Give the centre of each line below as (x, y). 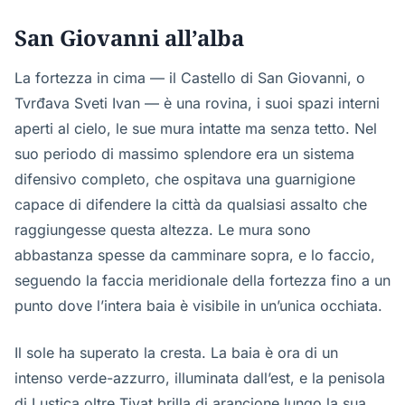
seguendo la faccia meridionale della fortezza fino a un (202, 280)
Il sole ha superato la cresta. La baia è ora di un (176, 353)
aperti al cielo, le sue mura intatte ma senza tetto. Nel (196, 128)
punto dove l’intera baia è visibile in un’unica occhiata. (198, 306)
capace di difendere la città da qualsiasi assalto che (191, 204)
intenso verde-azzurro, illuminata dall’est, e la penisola (200, 378)
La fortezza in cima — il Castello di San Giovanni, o (190, 78)
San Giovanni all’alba (129, 38)
